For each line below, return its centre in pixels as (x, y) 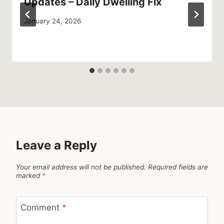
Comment (41, 207)
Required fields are (178, 167)
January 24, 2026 (52, 21)
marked (29, 176)
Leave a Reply (56, 145)
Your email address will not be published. (81, 167)
